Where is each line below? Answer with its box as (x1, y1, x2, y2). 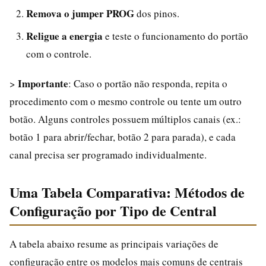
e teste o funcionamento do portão (103, 28, 248, 43)
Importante (18, 75, 68, 91)
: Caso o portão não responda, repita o (68, 76, 227, 90)
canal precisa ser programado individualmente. (9, 147, 207, 161)
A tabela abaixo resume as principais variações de (9, 236, 218, 251)
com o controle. (26, 46, 91, 61)
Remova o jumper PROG (26, 5, 134, 21)
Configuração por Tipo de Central (9, 199, 217, 221)
